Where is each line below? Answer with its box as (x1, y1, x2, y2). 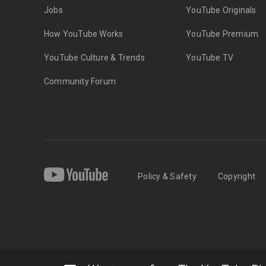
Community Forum (44, 77, 116, 87)
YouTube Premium (186, 29, 259, 39)
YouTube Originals (186, 5, 256, 15)
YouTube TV (186, 53, 234, 63)
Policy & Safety (138, 172, 197, 182)
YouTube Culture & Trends (44, 53, 145, 63)
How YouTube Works (44, 29, 123, 39)
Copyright (217, 172, 255, 182)
